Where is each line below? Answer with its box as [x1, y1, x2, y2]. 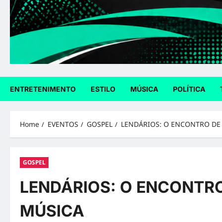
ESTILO [91, 85, 115, 94]
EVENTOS [48, 119, 78, 129]
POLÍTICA [173, 85, 205, 94]
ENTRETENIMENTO [10, 85, 76, 94]
